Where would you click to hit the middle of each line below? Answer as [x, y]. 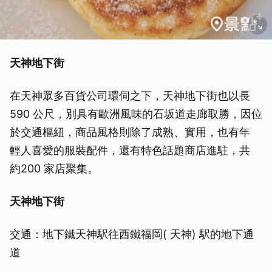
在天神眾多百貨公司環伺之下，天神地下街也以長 [130, 96]
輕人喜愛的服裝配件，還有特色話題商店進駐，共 [130, 151]
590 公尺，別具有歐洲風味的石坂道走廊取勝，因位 [136, 114]
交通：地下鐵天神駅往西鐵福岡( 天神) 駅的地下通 [132, 234]
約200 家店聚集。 [54, 169]
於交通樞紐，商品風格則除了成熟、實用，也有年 [130, 132]
